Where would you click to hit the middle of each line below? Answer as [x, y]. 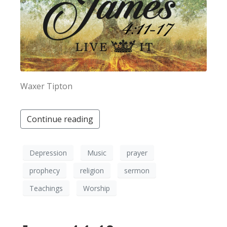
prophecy [45, 170]
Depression [48, 153]
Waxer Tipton [46, 86]
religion [92, 170]
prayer [137, 153]
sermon [137, 170]
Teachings [46, 188]
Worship [97, 188]
